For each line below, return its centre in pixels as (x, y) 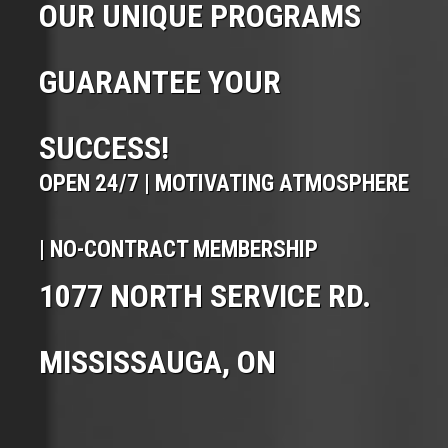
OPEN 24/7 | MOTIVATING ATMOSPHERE (223, 184)
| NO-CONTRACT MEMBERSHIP (178, 250)
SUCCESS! (103, 148)
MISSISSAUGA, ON (157, 362)
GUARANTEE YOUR (159, 82)
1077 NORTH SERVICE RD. (204, 296)
